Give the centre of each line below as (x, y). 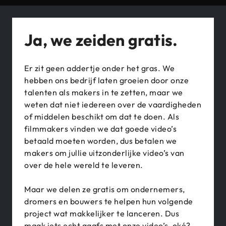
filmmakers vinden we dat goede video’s (100, 129)
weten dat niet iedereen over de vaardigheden (113, 105)
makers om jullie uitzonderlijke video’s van (104, 153)
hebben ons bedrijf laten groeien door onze (106, 80)
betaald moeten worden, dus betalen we (101, 141)
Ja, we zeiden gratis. (101, 40)
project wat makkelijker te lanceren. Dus (102, 214)
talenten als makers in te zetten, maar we (104, 93)
